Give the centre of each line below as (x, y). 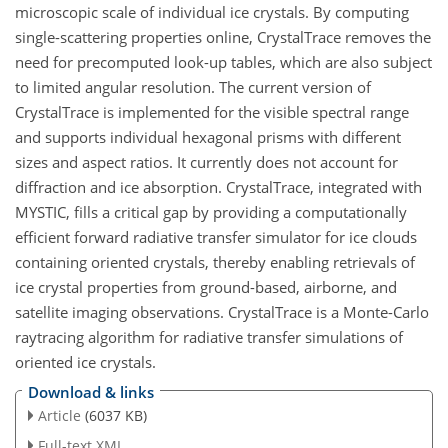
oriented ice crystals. (85, 361)
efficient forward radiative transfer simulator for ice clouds (216, 236)
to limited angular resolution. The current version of (193, 86)
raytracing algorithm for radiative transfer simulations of (209, 336)
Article (59, 416)
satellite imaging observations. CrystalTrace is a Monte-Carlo (222, 311)
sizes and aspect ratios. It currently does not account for (206, 161)
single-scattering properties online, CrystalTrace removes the (223, 36)
